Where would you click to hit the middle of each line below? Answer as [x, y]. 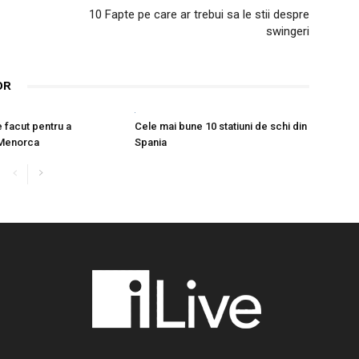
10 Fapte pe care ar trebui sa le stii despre [199, 14]
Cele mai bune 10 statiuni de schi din [221, 126]
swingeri [288, 31]
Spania [151, 142]
